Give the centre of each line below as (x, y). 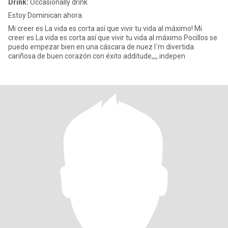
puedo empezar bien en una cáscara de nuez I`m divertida (101, 47)
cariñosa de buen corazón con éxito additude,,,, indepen (97, 56)
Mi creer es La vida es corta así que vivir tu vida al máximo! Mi (101, 28)
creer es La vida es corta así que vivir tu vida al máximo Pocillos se (113, 38)
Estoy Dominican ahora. (46, 15)
